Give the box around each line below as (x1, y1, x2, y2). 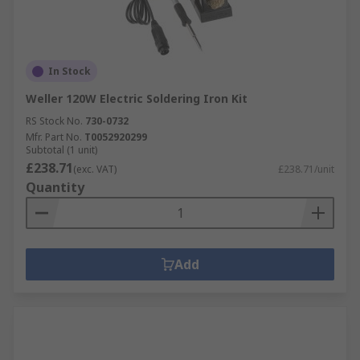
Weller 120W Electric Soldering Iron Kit (26, 91, 247, 106)
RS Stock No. (26, 114, 83, 128)
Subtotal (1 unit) (26, 143, 97, 157)
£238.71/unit (278, 162, 334, 176)
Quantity (26, 178, 84, 196)
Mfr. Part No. (26, 130, 82, 144)
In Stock (48, 64, 91, 78)
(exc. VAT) (73, 162, 117, 176)
